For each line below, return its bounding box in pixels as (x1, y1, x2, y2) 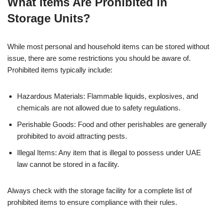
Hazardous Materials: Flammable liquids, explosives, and (17, 91, 198, 100)
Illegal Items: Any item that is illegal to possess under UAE (17, 148, 201, 157)
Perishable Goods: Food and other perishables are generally (17, 120, 207, 128)
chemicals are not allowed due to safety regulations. (17, 103, 181, 112)
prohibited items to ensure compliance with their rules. (7, 198, 177, 206)
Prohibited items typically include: (7, 65, 112, 74)
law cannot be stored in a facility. (17, 160, 119, 168)
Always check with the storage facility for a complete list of (7, 186, 192, 195)
